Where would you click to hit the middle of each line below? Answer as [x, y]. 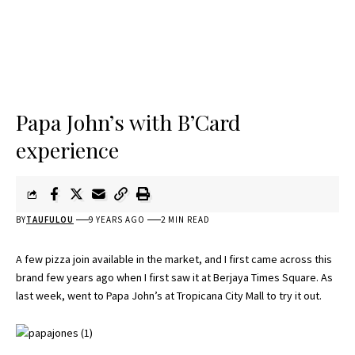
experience [67, 150]
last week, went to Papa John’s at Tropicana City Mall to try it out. [169, 296]
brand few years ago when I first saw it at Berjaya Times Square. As [174, 277]
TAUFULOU [50, 219]
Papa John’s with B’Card [128, 122]
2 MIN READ [185, 219]
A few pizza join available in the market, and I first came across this [174, 259]
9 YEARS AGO [117, 219]
